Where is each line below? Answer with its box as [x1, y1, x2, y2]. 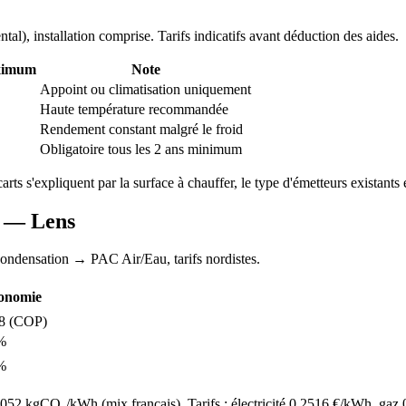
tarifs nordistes [174, 251, 256, 267]
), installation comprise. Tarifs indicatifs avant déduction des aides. [22, 27, 399, 43]
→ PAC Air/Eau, [69, 251, 174, 267]
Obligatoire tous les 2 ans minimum [40, 140, 242, 157]
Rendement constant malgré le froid [40, 121, 243, 137]
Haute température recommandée [40, 101, 228, 117]
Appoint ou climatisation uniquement [40, 81, 251, 97]
